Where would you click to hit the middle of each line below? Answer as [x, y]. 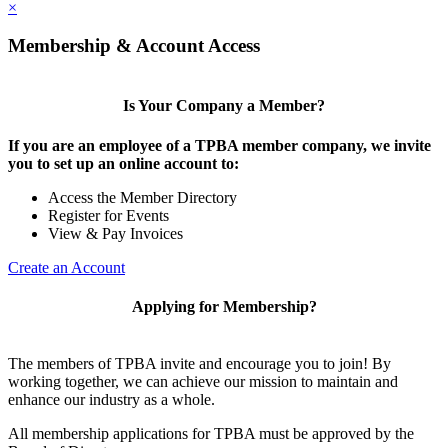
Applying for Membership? [224, 306]
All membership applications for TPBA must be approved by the [211, 434]
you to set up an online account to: [123, 163]
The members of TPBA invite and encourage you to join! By [199, 364]
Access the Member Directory [142, 197]
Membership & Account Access [134, 46]
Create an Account [66, 267]
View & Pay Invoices [115, 233]
